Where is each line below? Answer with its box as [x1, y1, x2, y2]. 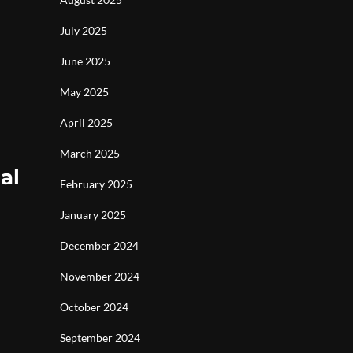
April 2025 [60, 116, 113, 129]
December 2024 [60, 239, 139, 252]
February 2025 [60, 177, 132, 191]
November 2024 [60, 269, 139, 283]
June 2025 [60, 54, 110, 68]
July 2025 [60, 24, 107, 37]
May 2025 [60, 85, 109, 98]
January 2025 [60, 208, 126, 221]
